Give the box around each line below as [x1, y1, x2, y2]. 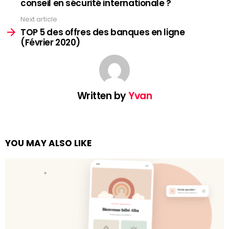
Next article [20, 14, 57, 25]
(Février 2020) [20, 36, 81, 49]
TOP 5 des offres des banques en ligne [20, 26, 185, 38]
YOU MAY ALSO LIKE [5, 136, 91, 149]
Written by [77, 88, 129, 103]
